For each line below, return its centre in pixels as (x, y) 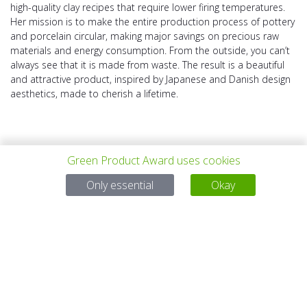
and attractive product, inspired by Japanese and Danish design (150, 79)
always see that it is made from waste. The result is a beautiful (147, 65)
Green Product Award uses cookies (153, 160)
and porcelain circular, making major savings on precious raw (145, 36)
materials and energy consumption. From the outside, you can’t (150, 51)
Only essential (120, 185)
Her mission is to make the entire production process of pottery (152, 22)
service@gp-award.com (174, 276)
